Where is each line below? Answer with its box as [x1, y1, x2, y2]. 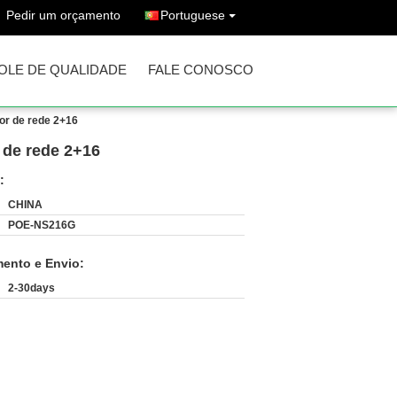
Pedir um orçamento [6, 8, 121, 22]
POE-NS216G [8, 219, 75, 231]
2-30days [8, 282, 55, 294]
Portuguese [160, 8, 225, 22]
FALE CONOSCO [148, 62, 253, 77]
